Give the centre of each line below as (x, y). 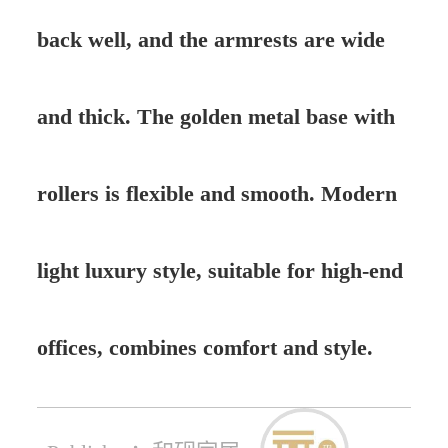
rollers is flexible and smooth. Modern (216, 193)
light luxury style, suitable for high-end (219, 270)
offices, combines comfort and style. (204, 347)
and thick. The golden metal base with (215, 116)
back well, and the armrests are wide (210, 39)
